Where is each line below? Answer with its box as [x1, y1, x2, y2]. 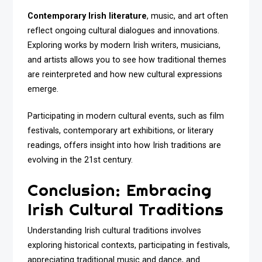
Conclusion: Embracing [27, 179, 212, 200]
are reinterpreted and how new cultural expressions [27, 69, 223, 80]
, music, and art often [147, 11, 229, 21]
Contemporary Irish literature [27, 11, 147, 21]
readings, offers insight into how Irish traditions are [27, 140, 222, 151]
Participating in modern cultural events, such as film [27, 111, 225, 122]
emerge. [27, 84, 59, 94]
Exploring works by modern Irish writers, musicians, [27, 40, 221, 50]
